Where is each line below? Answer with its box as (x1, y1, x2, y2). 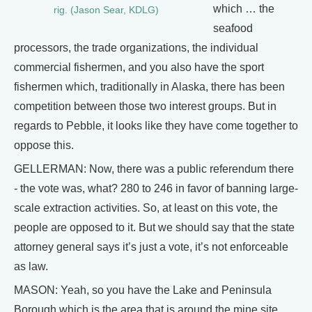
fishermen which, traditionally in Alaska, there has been (14, 81, 285, 93)
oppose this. (14, 139, 74, 151)
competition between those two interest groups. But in (14, 100, 276, 112)
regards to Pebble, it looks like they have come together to (14, 120, 298, 132)
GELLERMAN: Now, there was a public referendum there (14, 163, 294, 175)
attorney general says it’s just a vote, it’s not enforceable (14, 241, 288, 253)
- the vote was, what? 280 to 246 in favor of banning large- (14, 182, 298, 194)
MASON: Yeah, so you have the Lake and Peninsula (14, 284, 272, 296)
